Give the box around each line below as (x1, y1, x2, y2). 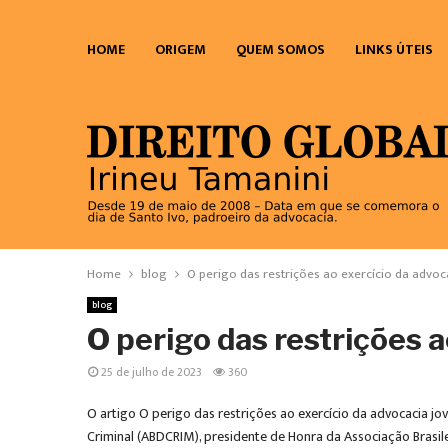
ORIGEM (155, 38, 206, 61)
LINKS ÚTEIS (355, 38, 433, 61)
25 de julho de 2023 (101, 362, 202, 382)
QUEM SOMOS (236, 38, 325, 61)
